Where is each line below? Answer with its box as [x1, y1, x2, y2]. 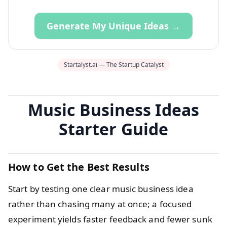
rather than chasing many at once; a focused [8, 198, 192, 210]
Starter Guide [58, 118, 169, 140]
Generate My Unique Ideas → [47, 19, 180, 32]
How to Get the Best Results [8, 160, 149, 174]
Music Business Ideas [27, 98, 199, 121]
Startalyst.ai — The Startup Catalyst [63, 60, 164, 69]
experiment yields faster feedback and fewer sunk [8, 213, 212, 225]
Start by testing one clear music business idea [8, 182, 194, 195]
